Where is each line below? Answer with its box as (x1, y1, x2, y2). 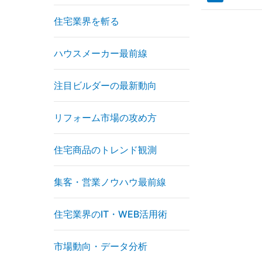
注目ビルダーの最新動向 (54, 80, 157, 91)
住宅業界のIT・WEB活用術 (54, 208, 167, 220)
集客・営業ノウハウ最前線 (54, 176, 166, 188)
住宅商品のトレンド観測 (54, 144, 157, 156)
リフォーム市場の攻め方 (54, 112, 157, 123)
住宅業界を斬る (54, 15, 119, 27)
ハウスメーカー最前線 (54, 47, 147, 59)
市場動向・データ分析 (54, 240, 147, 252)
